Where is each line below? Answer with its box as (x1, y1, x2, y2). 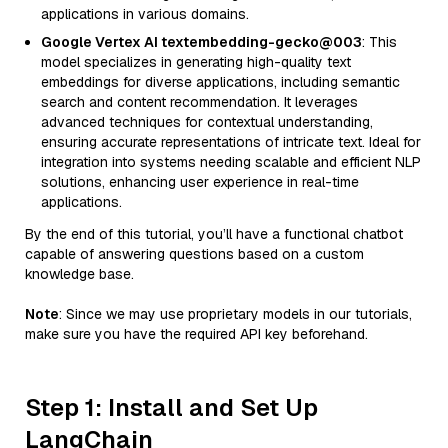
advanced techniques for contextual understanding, (41, 113, 373, 131)
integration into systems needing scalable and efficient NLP (41, 153, 421, 171)
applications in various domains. (41, 5, 249, 23)
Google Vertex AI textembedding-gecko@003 (41, 33, 362, 51)
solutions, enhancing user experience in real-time (41, 173, 359, 191)
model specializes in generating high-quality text (41, 53, 351, 71)
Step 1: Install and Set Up (25, 392, 318, 423)
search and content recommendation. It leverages (41, 93, 358, 111)
